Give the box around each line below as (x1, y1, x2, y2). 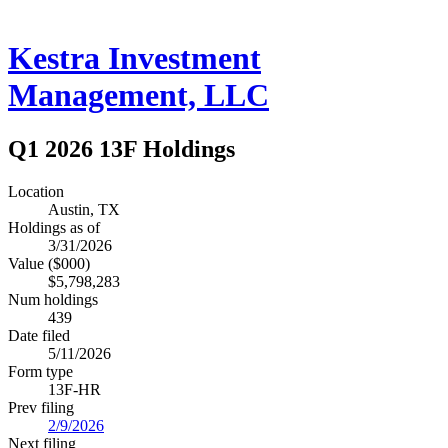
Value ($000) (8, 254, 90, 272)
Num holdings (8, 290, 98, 308)
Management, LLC (8, 77, 269, 114)
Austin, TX (48, 200, 120, 218)
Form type (8, 362, 73, 380)
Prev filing (8, 398, 74, 416)
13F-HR (48, 380, 101, 398)
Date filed (8, 326, 70, 344)
